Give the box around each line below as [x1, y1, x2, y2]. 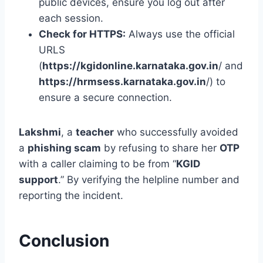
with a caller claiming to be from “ [19, 158, 176, 170]
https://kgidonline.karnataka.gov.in [42, 60, 218, 72]
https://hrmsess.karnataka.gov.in [39, 76, 206, 88]
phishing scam [28, 142, 101, 154]
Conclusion [19, 231, 109, 251]
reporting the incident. [19, 190, 123, 202]
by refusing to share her [101, 142, 220, 154]
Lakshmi [19, 126, 61, 139]
